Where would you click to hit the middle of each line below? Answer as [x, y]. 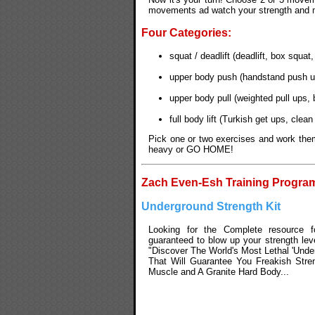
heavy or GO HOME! [191, 149]
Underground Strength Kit [211, 207]
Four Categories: [186, 32]
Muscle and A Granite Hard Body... [219, 272]
